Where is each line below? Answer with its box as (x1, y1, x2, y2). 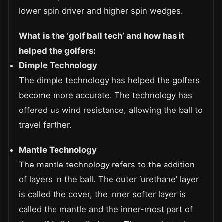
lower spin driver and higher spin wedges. (19, 5, 183, 16)
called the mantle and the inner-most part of (19, 204, 193, 214)
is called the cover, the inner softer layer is (19, 189, 186, 199)
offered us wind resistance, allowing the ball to (19, 105, 203, 115)
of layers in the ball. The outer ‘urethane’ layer (19, 174, 199, 184)
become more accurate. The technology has (19, 90, 192, 100)
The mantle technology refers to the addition (19, 159, 195, 169)
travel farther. (19, 119, 72, 130)
